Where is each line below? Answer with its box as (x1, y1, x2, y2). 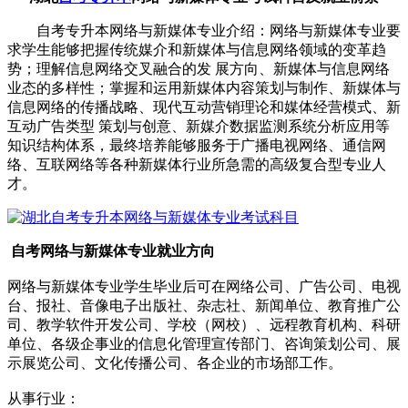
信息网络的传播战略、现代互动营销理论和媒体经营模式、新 (7, 98, 401, 115)
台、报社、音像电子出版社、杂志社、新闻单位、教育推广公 (7, 297, 401, 313)
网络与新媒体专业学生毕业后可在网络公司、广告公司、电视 (7, 278, 401, 294)
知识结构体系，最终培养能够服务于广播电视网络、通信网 (7, 137, 386, 153)
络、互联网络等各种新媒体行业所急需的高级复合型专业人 (7, 156, 386, 172)
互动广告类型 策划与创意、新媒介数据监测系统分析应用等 (7, 117, 390, 134)
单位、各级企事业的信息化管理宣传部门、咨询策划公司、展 (7, 335, 401, 352)
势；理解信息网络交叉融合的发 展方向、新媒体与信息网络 (7, 60, 390, 76)
